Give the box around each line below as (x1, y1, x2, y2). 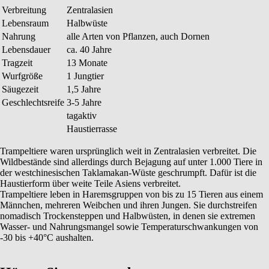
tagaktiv (67, 110, 97, 121)
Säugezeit (2, 83, 38, 94)
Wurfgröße (2, 70, 43, 81)
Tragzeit (2, 57, 32, 68)
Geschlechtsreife (2, 97, 64, 107)
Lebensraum (2, 17, 49, 28)
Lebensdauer (2, 44, 50, 55)
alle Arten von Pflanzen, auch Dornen (67, 31, 210, 41)
